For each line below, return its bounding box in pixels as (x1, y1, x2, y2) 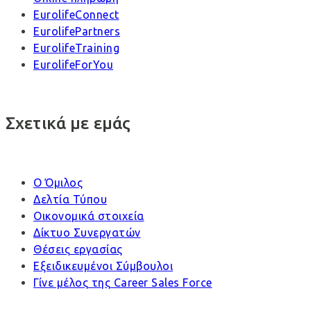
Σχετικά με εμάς (6, 113, 131, 133)
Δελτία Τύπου (33, 192, 107, 205)
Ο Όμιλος (33, 176, 83, 189)
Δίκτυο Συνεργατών (33, 226, 141, 239)
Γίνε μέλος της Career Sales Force (33, 276, 212, 289)
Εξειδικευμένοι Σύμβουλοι (33, 259, 173, 272)
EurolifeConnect (33, 8, 119, 22)
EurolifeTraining (33, 42, 119, 55)
